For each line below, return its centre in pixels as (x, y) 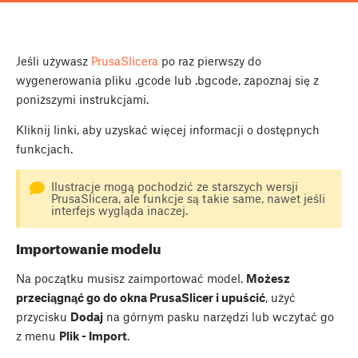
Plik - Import (93, 335)
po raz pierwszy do (210, 61)
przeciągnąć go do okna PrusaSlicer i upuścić (141, 297)
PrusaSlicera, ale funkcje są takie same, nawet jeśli (188, 199)
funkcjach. (44, 149)
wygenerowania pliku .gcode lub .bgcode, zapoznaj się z (167, 80)
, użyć (280, 297)
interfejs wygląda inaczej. (119, 211)
